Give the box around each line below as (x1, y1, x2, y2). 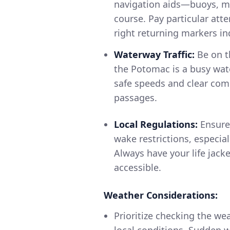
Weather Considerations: (104, 189, 218, 202)
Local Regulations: (114, 118, 198, 131)
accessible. (114, 161, 161, 174)
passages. (114, 91, 157, 104)
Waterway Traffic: (114, 48, 195, 61)
